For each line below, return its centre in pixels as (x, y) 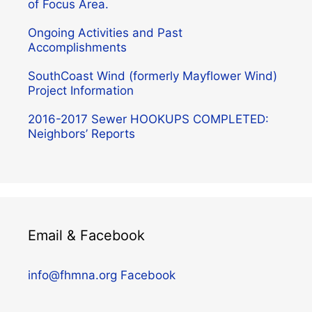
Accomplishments (77, 48)
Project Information (81, 91)
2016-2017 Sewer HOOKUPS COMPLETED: (148, 119)
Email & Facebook (86, 236)
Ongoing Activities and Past (105, 33)
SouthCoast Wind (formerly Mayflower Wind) (153, 76)
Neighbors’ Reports (81, 134)
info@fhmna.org (72, 275)
